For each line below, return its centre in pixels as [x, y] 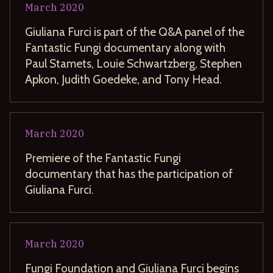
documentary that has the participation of [129, 173]
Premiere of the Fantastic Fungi [103, 158]
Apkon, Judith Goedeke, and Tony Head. [123, 79]
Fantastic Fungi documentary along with [125, 47]
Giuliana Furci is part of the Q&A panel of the [135, 31]
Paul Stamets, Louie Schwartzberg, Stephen [133, 63]
